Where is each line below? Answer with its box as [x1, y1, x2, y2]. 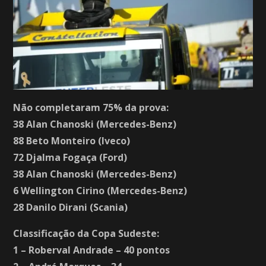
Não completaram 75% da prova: [13, 100, 169, 114]
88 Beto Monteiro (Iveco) [13, 134, 131, 147]
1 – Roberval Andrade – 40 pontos [13, 243, 170, 256]
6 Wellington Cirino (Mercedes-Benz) [13, 183, 188, 197]
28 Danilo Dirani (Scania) [13, 200, 128, 214]
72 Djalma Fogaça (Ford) [13, 150, 128, 164]
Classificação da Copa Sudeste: [13, 226, 160, 240]
